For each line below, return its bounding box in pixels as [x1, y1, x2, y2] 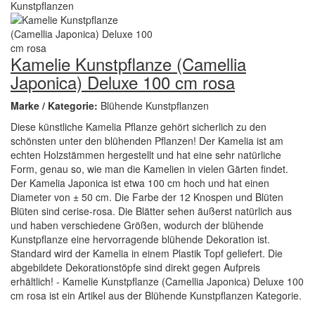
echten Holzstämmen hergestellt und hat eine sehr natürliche [11, 148, 281, 162]
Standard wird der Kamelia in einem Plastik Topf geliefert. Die [11, 246, 283, 260]
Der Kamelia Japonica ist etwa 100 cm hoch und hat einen [11, 176, 269, 190]
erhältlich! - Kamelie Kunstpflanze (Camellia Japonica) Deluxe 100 [11, 274, 304, 288]
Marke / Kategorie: [11, 98, 101, 112]
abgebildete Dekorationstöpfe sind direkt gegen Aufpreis [11, 260, 260, 274]
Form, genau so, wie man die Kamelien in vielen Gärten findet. [11, 162, 288, 176]
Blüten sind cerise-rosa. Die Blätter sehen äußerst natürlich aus [11, 204, 292, 218]
